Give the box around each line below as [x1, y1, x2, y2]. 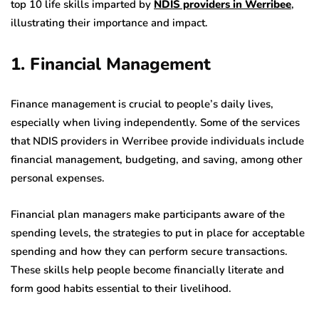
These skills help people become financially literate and [11, 263, 284, 278]
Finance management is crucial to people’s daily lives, [11, 97, 273, 112]
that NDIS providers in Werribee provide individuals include [11, 134, 304, 149]
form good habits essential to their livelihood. [11, 281, 231, 296]
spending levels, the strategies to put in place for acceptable [11, 226, 305, 241]
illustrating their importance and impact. [11, 16, 208, 31]
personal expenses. [11, 171, 108, 186]
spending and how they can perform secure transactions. [11, 244, 288, 259]
